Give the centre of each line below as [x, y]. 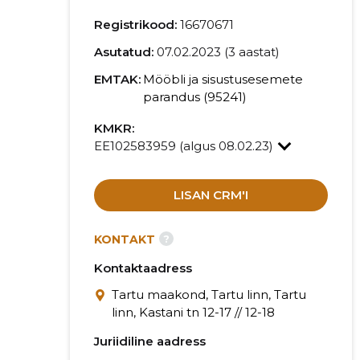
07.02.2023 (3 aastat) [218, 52]
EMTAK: [117, 79]
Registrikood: [135, 25]
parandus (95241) [194, 97]
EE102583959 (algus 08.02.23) [185, 146]
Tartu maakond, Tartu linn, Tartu [209, 295]
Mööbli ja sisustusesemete [223, 79]
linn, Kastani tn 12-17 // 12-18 [193, 312]
